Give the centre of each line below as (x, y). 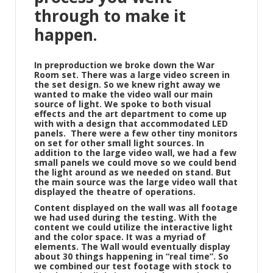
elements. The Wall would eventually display (132, 246)
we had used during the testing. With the (126, 217)
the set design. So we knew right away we (127, 84)
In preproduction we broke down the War (124, 65)
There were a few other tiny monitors (154, 133)
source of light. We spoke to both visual (122, 104)
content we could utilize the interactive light (133, 227)
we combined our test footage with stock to (133, 266)
